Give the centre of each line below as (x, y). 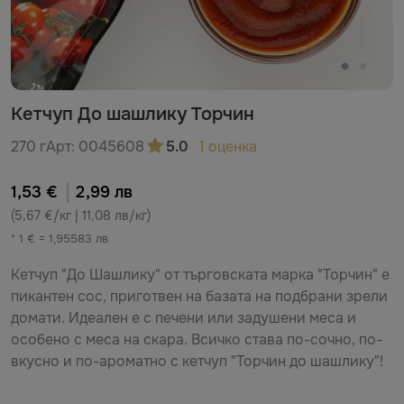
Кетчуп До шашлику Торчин (133, 114)
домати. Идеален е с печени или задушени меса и (184, 318)
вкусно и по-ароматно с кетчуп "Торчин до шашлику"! (197, 361)
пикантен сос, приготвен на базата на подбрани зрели (199, 296)
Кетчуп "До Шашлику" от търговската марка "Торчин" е (200, 275)
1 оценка (228, 147)
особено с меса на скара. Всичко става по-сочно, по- (197, 340)
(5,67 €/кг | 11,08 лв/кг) (81, 216)
